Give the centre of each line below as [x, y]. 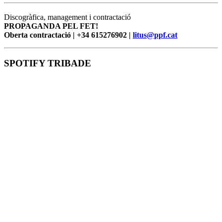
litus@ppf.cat [155, 35]
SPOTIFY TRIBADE [48, 63]
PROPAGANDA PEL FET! [51, 26]
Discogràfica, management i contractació [67, 17]
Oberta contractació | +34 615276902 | [68, 35]
